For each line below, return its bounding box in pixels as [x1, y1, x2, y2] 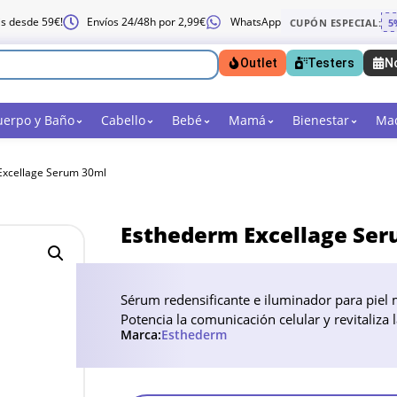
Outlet [240, 56, 277, 70]
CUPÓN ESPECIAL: [289, 15, 382, 29]
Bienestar [292, 111, 349, 128]
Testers [307, 56, 354, 70]
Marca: [121, 326, 161, 344]
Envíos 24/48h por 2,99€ [87, 14, 206, 29]
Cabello [101, 111, 145, 128]
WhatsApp [230, 14, 281, 29]
